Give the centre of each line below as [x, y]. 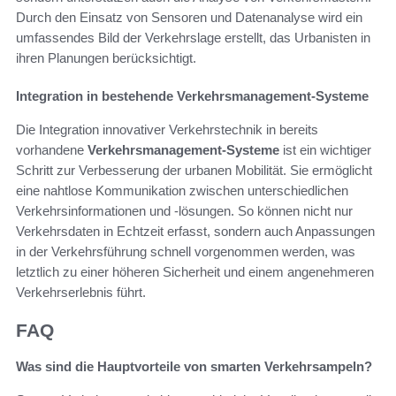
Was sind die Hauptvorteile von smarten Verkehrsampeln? [194, 366]
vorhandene [52, 150]
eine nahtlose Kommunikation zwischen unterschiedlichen [182, 191]
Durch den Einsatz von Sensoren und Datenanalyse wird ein [189, 18]
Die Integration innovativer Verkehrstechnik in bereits [167, 130]
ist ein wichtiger [325, 150]
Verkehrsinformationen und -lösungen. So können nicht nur [184, 211]
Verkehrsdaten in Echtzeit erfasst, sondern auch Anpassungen [195, 232]
